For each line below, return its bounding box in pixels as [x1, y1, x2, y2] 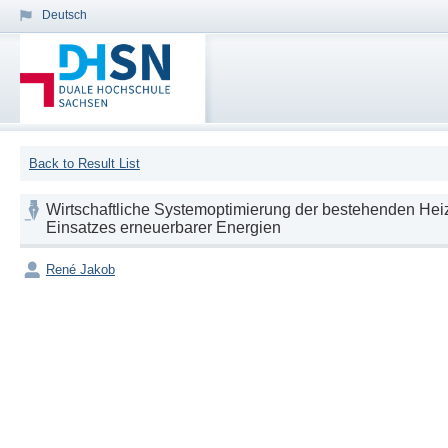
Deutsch [42, 8, 87, 22]
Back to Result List [28, 156, 140, 172]
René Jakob [46, 262, 115, 278]
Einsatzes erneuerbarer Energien [46, 219, 281, 237]
